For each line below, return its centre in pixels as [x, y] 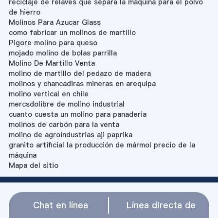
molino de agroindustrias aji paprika [70, 135]
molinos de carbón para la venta [64, 124]
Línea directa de [161, 205]
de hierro [24, 12]
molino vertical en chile [48, 94]
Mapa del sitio [33, 165]
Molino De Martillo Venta [52, 63]
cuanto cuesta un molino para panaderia [77, 114]
